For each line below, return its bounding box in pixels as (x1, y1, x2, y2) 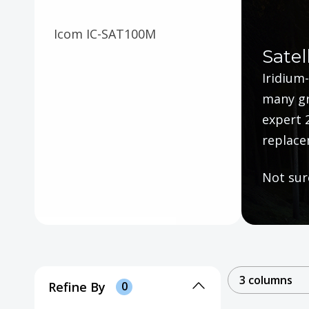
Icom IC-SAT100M (54, 25, 156, 42)
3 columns (239, 272, 292, 288)
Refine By (48, 278, 106, 295)
